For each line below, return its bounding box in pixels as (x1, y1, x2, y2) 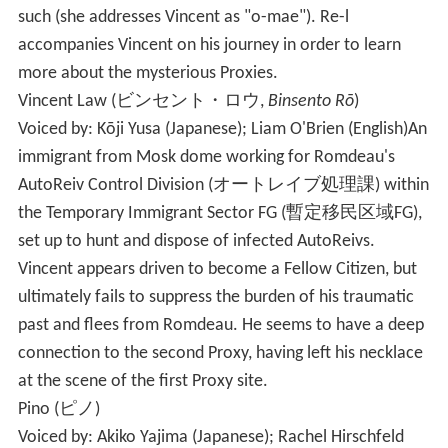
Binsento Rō (267, 92, 354, 112)
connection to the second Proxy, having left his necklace (17, 344, 423, 364)
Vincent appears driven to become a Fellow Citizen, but (17, 260, 417, 280)
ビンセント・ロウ (115, 92, 260, 112)
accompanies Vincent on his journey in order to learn (17, 36, 401, 56)
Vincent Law (17, 92, 111, 112)
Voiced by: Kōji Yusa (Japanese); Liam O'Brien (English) (17, 120, 408, 140)
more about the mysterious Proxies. (17, 64, 278, 84)
